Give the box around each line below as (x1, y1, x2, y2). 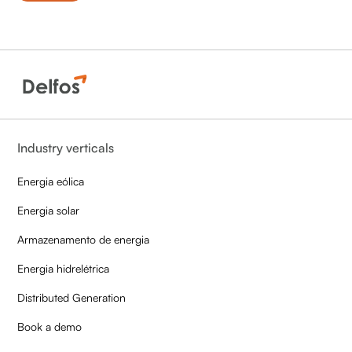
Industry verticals (17, 140, 115, 156)
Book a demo (17, 320, 82, 334)
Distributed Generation (17, 291, 126, 305)
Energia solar (17, 203, 80, 218)
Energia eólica (17, 174, 85, 189)
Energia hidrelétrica (17, 262, 110, 276)
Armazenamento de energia (17, 233, 150, 247)
